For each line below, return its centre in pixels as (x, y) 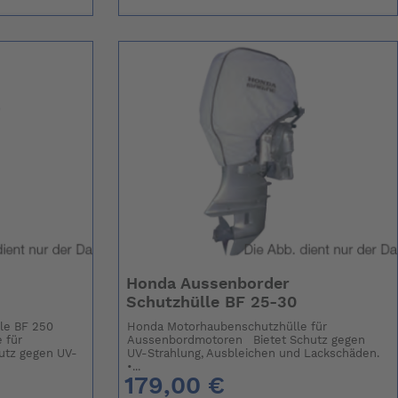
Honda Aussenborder (207, 285)
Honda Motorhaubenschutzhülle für (227, 328)
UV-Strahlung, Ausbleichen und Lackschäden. (254, 354)
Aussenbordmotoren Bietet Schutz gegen (247, 341)
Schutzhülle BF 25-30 (211, 303)
